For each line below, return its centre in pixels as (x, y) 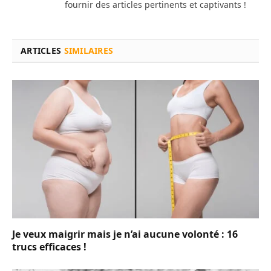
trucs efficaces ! (49, 247)
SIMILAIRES (89, 50)
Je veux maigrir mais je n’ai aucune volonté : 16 (125, 234)
